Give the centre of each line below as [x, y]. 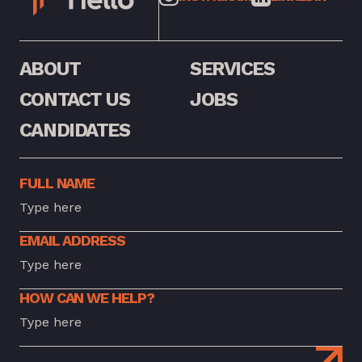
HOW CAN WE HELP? [86, 297]
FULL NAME [57, 183]
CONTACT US [74, 99]
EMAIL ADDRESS [72, 240]
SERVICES [232, 68]
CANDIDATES [74, 130]
